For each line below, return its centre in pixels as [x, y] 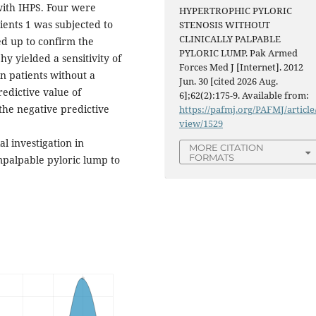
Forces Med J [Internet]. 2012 [242, 67]
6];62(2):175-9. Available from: [244, 96]
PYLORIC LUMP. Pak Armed [239, 53]
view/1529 [201, 124]
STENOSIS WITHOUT [225, 25]
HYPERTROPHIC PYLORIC [236, 11]
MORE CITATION [227, 148]
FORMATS [212, 158]
